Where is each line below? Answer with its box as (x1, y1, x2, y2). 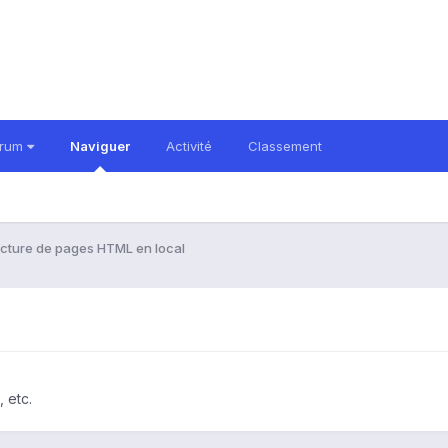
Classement (248, 138, 322, 154)
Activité (166, 138, 212, 154)
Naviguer (70, 138, 130, 154)
